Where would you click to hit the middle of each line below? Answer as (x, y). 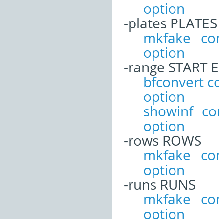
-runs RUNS (160, 184)
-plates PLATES (170, 23)
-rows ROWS (163, 140)
